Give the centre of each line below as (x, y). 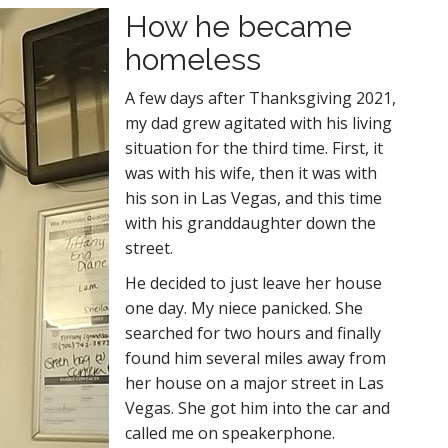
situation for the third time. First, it (254, 148)
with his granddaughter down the (250, 223)
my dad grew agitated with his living (258, 123)
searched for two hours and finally (253, 333)
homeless (193, 59)
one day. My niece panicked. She (244, 308)
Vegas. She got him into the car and (257, 408)
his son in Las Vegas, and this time (253, 198)
